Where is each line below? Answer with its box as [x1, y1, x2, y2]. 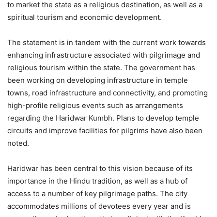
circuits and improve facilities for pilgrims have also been [7, 125, 202, 135]
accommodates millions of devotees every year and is [7, 201, 191, 211]
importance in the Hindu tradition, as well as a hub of [7, 176, 187, 186]
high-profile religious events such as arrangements [7, 100, 183, 110]
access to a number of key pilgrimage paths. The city [7, 188, 187, 198]
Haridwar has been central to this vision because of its [7, 163, 193, 173]
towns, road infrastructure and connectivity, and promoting [7, 88, 208, 97]
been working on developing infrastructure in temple [7, 75, 188, 85]
